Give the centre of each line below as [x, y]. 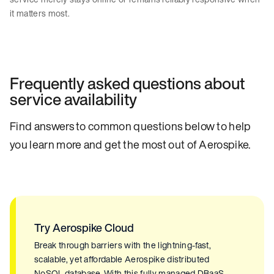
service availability [73, 99]
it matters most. [40, 13]
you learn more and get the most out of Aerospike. [130, 145]
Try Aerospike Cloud [84, 228]
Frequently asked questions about [127, 83]
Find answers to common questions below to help [131, 126]
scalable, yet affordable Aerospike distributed [122, 259]
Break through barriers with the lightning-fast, [123, 245]
